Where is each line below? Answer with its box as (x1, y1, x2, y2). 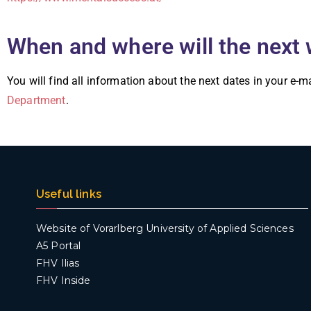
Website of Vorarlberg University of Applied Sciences (36, 222, 294, 235)
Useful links (36, 187, 101, 201)
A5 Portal (36, 239, 81, 252)
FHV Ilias (36, 257, 80, 269)
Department (7, 94, 66, 107)
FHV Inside (36, 274, 91, 287)
